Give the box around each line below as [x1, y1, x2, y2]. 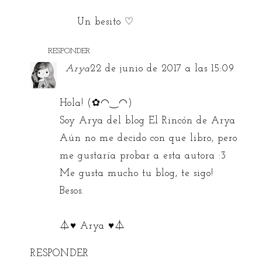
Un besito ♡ [77, 16, 135, 27]
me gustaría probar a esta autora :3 [60, 151, 227, 161]
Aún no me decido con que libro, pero [60, 133, 238, 144]
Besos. [60, 186, 85, 196]
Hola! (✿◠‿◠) [60, 98, 133, 109]
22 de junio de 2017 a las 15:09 [90, 63, 235, 74]
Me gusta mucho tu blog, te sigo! [60, 168, 214, 179]
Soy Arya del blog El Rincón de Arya [60, 116, 236, 126]
